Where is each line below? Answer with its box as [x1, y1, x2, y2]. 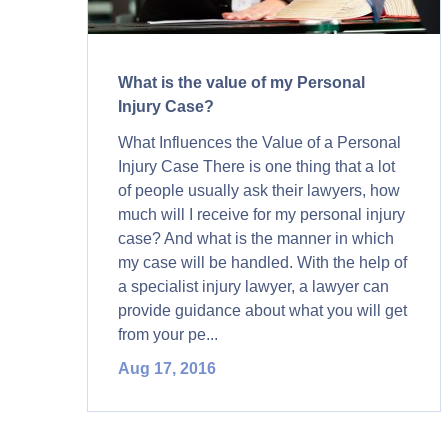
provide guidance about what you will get [118, 302, 407, 319]
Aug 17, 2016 [118, 360, 216, 377]
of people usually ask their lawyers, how [118, 182, 400, 199]
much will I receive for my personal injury [118, 206, 405, 223]
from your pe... [118, 326, 218, 343]
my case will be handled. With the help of [118, 254, 407, 271]
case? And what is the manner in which [118, 230, 394, 247]
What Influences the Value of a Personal [118, 134, 401, 151]
